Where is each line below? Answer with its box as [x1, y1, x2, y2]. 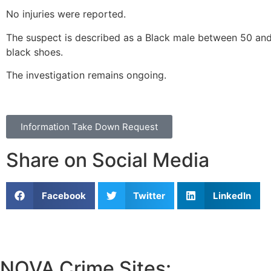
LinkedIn [212, 189, 251, 201]
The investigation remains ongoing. [6, 68, 166, 81]
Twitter [133, 189, 165, 201]
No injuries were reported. [6, 8, 126, 21]
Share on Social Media [6, 148, 209, 172]
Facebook [41, 189, 86, 201]
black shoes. [6, 45, 63, 58]
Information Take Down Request [21, 121, 158, 133]
